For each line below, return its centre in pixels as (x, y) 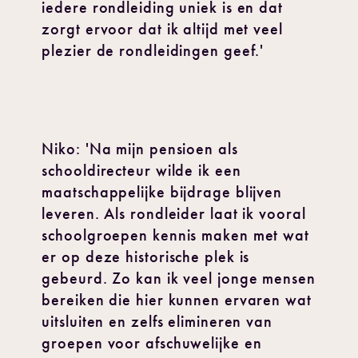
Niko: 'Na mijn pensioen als (140, 149)
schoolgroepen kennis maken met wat (175, 235)
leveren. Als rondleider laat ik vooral (174, 213)
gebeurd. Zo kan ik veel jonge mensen (179, 278)
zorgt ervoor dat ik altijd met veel (162, 29)
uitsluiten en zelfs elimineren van (157, 321)
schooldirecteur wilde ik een (141, 170)
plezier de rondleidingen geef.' (153, 50)
